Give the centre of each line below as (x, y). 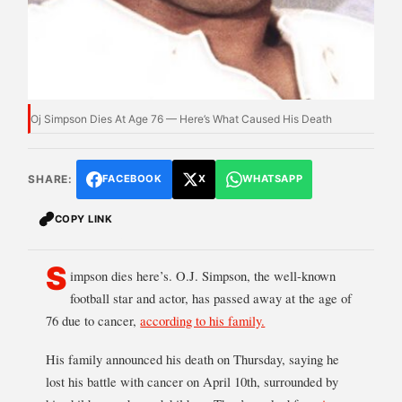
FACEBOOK (132, 179)
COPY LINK (83, 218)
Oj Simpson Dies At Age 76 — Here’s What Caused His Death (182, 118)
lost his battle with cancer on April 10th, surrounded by (192, 381)
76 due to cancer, (93, 320)
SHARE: (50, 179)
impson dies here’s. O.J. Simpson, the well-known (202, 275)
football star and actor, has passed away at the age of (210, 297)
